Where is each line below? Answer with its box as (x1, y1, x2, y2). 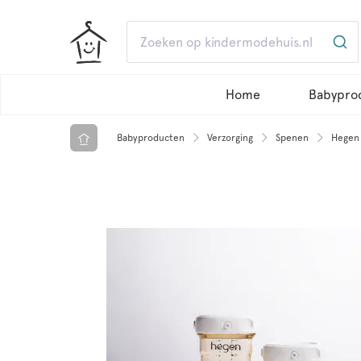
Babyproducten (117, 131, 185, 143)
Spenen (276, 131, 309, 143)
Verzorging (207, 131, 253, 143)
